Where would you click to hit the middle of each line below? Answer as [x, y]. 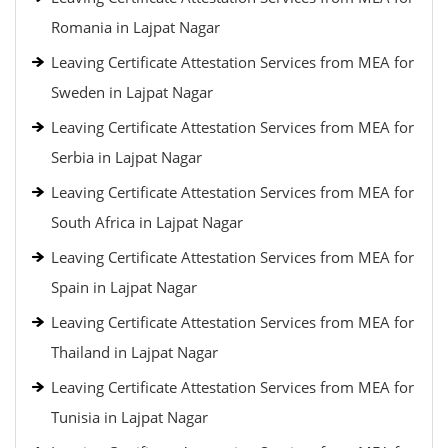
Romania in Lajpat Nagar [135, 27]
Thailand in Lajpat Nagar [134, 352]
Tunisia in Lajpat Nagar [129, 417]
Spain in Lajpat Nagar [124, 287]
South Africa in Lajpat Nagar [147, 222]
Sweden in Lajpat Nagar [132, 92]
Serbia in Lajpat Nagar [126, 157]
